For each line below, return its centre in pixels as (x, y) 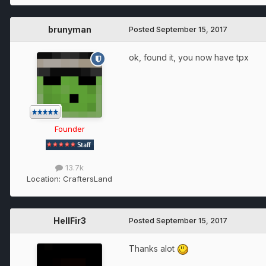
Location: (45, 179)
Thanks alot (153, 249)
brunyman (69, 30)
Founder (69, 129)
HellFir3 (69, 221)
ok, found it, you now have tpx (189, 58)
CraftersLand (88, 179)
